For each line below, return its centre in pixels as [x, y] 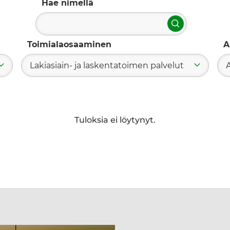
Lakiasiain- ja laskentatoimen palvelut [107, 65]
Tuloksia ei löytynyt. [115, 120]
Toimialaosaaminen [69, 44]
